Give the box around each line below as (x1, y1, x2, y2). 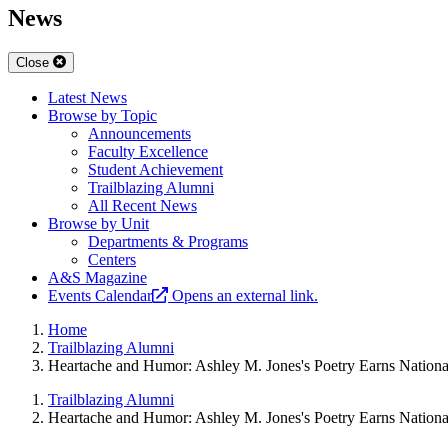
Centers (88, 251, 136, 269)
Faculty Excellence (88, 143, 208, 161)
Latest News (48, 89, 127, 107)
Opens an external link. (172, 287, 318, 305)
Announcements (88, 125, 191, 143)
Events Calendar (48, 287, 152, 305)
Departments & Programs (88, 233, 248, 251)
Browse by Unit (48, 215, 149, 233)
